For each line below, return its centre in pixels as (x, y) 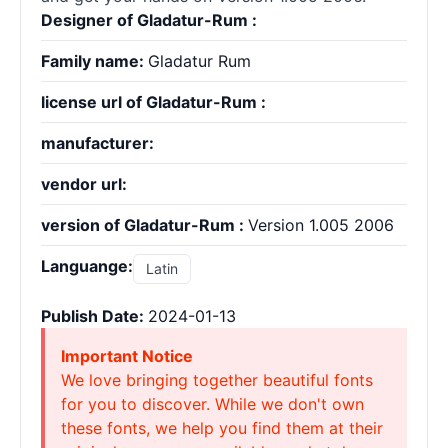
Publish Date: (94, 316)
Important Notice (127, 356)
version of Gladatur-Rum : (144, 225)
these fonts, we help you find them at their (222, 428)
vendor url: (84, 184)
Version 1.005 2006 (321, 225)
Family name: (94, 61)
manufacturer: (97, 143)
